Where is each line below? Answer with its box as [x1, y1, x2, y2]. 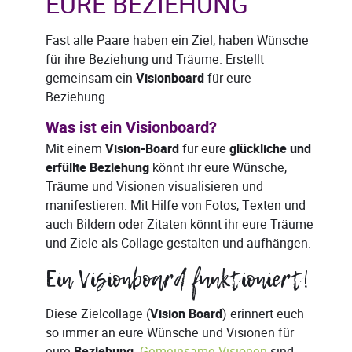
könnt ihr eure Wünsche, [149, 159, 287, 178]
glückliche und [229, 140, 311, 159]
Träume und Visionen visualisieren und [46, 178, 263, 196]
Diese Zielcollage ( [46, 305, 150, 324]
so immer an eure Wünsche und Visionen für [46, 324, 294, 343]
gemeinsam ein [46, 69, 136, 88]
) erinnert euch [222, 305, 304, 324]
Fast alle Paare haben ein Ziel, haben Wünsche [46, 31, 309, 50]
